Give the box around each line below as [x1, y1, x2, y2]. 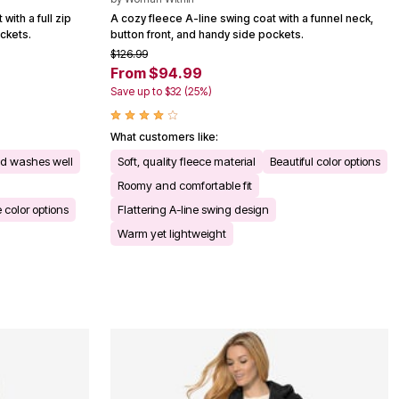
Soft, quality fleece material [118, 153, 256, 168]
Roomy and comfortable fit [118, 177, 252, 192]
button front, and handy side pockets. [110, 27, 304, 41]
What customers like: [110, 129, 218, 143]
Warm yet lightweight [118, 225, 226, 240]
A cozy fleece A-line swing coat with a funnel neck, [110, 11, 373, 25]
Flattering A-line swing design [118, 201, 269, 216]
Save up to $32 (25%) [110, 84, 212, 98]
